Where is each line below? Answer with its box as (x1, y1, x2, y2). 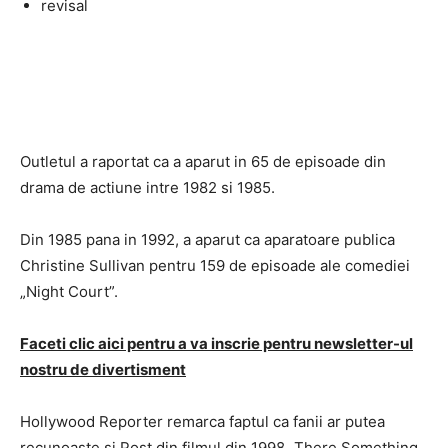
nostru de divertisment (20, 360, 186, 379)
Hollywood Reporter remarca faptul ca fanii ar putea (20, 412, 385, 431)
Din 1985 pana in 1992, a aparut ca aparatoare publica (20, 230, 395, 249)
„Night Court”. (20, 282, 122, 301)
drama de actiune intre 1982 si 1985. (20, 178, 279, 197)
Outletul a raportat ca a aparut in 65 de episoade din (20, 152, 386, 171)
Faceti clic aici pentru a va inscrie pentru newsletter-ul (20, 334, 413, 353)
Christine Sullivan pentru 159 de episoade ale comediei (20, 256, 410, 275)
